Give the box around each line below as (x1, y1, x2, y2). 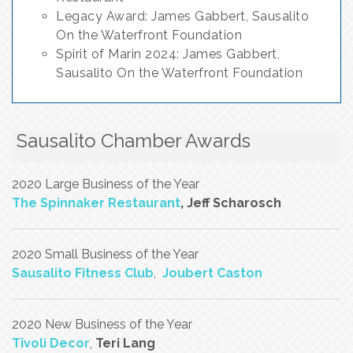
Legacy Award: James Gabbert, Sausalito (56, 9, 309, 24)
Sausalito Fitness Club (12, 266, 154, 281)
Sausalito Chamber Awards (17, 129, 251, 152)
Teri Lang (95, 336, 155, 351)
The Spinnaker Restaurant (12, 195, 180, 210)
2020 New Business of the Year (12, 317, 192, 332)
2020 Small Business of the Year (12, 247, 199, 262)
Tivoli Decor (12, 336, 90, 351)
